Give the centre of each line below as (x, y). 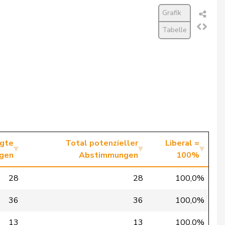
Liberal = (182, 143)
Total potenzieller (102, 143)
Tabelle (175, 30)
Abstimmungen (108, 155)
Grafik (172, 13)
